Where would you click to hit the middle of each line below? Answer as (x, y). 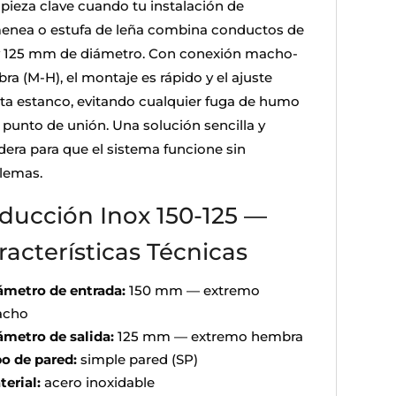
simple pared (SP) (137, 359)
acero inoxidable (97, 382)
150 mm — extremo (192, 290)
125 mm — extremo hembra (208, 336)
